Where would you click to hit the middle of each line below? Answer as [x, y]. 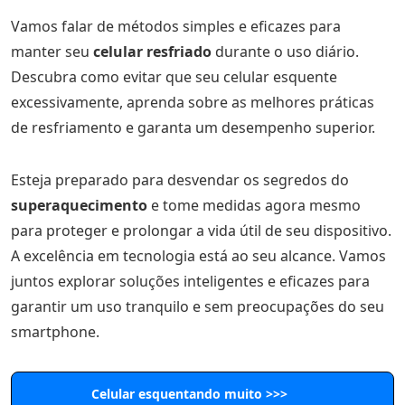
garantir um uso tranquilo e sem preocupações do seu [198, 306]
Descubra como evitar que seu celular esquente [174, 77]
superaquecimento [79, 205]
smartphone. [55, 332]
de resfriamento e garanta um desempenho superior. [193, 127]
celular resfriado [154, 52]
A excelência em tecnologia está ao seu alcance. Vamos [198, 256]
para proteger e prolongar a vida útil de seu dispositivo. [201, 231]
